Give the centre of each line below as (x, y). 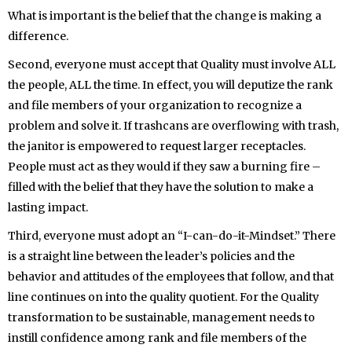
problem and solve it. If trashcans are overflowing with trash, (173, 126)
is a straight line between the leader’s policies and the (151, 256)
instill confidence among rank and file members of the (157, 338)
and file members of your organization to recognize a (155, 105)
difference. (38, 36)
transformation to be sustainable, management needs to (161, 317)
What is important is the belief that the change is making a (165, 16)
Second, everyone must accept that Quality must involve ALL (172, 64)
